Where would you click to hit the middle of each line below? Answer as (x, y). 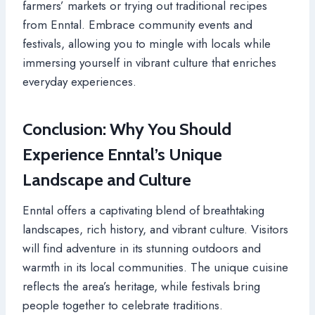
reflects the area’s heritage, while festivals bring (141, 286)
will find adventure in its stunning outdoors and (142, 248)
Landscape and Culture (107, 179)
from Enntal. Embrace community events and (137, 24)
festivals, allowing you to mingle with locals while (147, 43)
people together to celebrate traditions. (123, 305)
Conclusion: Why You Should (127, 129)
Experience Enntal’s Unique (122, 154)
